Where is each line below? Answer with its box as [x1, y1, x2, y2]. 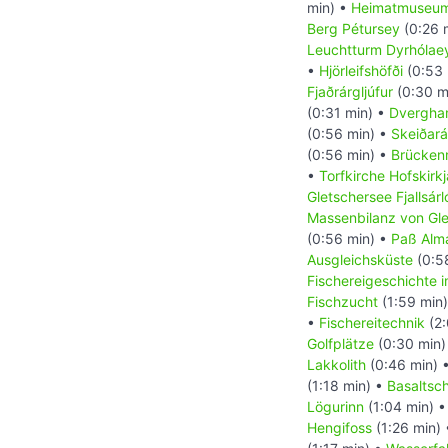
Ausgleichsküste [307, 251, 413, 269]
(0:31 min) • [307, 104, 389, 122]
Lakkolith [307, 356, 366, 374]
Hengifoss [307, 419, 372, 437]
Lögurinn [307, 398, 364, 416]
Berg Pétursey [307, 20, 400, 38]
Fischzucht [307, 293, 378, 311]
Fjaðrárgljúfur [307, 83, 393, 101]
